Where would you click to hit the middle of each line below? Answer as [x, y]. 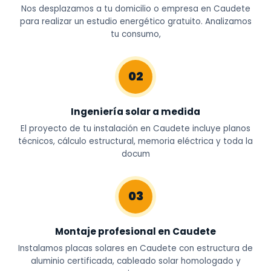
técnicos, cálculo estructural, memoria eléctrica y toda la [135, 141]
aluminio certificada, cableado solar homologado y [135, 261]
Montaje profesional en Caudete [135, 231]
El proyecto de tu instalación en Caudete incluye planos [135, 129]
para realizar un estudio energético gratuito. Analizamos [135, 21]
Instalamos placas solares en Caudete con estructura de [135, 248]
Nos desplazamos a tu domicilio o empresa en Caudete [135, 9]
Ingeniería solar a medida [135, 112]
